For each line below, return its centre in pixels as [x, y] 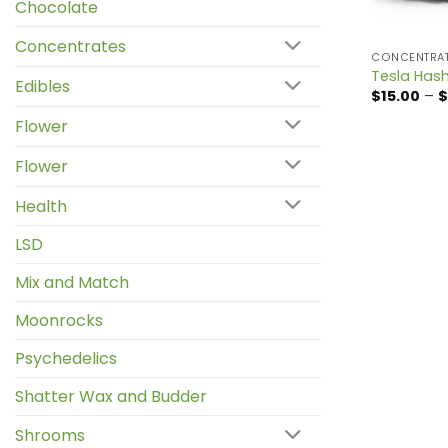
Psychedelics [66, 359]
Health [41, 206]
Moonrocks [59, 321]
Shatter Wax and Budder [111, 397]
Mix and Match [72, 283]
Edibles [42, 87]
